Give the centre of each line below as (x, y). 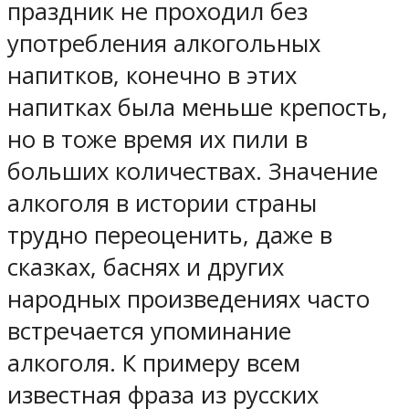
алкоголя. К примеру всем (154, 362)
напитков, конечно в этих (152, 75)
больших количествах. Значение (193, 171)
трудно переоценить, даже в (170, 235)
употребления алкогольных (164, 43)
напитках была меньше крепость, (198, 107)
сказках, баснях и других (146, 267)
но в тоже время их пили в (157, 139)
